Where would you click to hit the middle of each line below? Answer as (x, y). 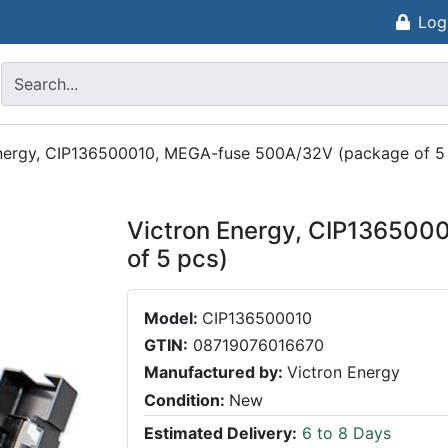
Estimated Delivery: (220, 433)
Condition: (186, 399)
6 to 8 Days (344, 433)
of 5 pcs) (177, 258)
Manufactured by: (215, 372)
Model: (173, 318)
